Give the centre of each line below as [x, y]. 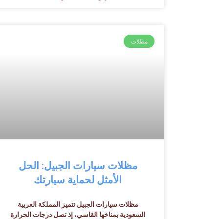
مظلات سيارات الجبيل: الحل [78, 165]
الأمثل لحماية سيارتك [78, 180]
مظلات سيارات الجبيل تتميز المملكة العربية [78, 204]
